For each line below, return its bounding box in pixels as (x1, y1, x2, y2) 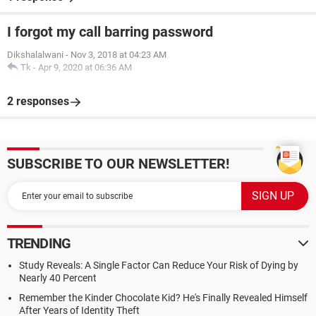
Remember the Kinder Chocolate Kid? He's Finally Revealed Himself (19, 292, 308, 303)
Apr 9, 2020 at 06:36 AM (38, 62, 132, 73)
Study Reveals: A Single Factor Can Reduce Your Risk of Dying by (19, 260, 298, 271)
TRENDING (7, 235, 71, 252)
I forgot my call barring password (7, 23, 213, 40)
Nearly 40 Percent (19, 272, 97, 284)
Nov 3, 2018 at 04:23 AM (71, 49, 166, 60)
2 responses (7, 95, 69, 108)
